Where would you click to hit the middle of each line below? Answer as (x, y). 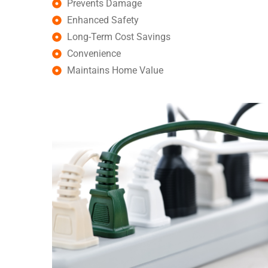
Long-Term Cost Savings (119, 37)
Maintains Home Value (115, 71)
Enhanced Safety (103, 20)
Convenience (94, 54)
